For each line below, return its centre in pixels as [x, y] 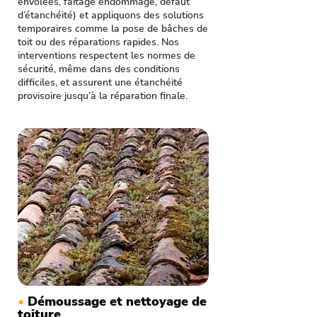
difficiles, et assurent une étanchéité [100, 82]
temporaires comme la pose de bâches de [113, 29]
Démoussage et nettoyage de [117, 301]
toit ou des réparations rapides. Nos [98, 42]
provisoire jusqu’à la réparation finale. [103, 96]
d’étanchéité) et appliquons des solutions [111, 15]
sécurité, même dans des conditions [99, 69]
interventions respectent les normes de [106, 56]
